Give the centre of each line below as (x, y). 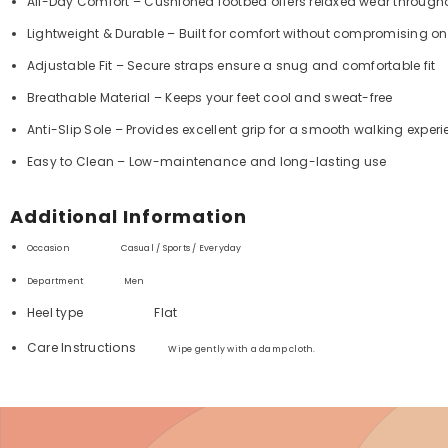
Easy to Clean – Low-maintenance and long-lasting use (207, 162)
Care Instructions (98, 348)
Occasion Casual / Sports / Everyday (134, 248)
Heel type (91, 313)
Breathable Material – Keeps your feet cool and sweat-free (210, 98)
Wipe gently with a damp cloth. (242, 349)
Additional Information (128, 217)
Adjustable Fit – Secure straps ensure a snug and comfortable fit (231, 66)
